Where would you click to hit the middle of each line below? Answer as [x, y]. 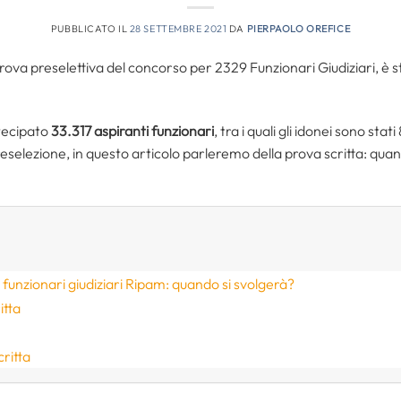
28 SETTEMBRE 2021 [178, 28]
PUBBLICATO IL [90, 28]
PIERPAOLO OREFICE [299, 28]
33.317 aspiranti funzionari [132, 130]
